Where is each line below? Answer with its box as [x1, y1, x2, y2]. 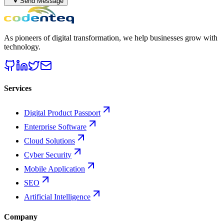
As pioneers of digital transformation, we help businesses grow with [4, 33, 217, 42]
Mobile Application [24, 164, 85, 173]
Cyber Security [24, 150, 71, 159]
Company [4, 212, 37, 221]
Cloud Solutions [24, 136, 75, 145]
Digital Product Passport [24, 108, 100, 117]
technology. [4, 42, 40, 51]
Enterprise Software [24, 122, 86, 131]
